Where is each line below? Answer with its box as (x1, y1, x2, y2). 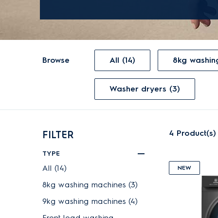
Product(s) (177, 128, 216, 138)
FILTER (42, 129, 73, 141)
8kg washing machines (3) (42, 180, 138, 189)
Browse (42, 55, 70, 65)
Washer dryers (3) (117, 84, 180, 93)
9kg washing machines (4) (42, 197, 138, 206)
